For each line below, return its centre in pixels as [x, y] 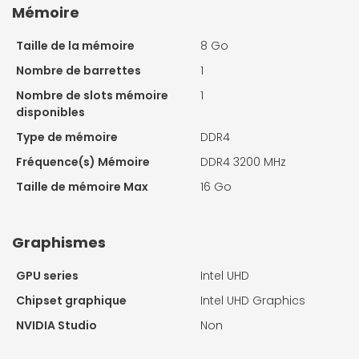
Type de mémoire [67, 137]
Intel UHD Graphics [253, 301]
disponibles [50, 113]
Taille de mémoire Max [82, 187]
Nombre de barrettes [79, 71]
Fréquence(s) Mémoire [83, 162]
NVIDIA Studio [56, 326]
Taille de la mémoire [75, 46]
